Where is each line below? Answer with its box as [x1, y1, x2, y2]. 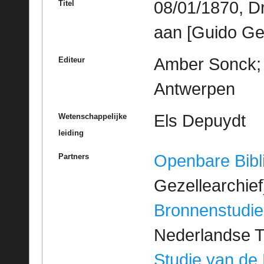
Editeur [58, 55, 85, 64]
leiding [58, 128, 84, 137]
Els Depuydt [153, 111, 246, 130]
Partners [58, 151, 89, 161]
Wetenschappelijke [58, 111, 127, 121]
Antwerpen [153, 79, 235, 98]
